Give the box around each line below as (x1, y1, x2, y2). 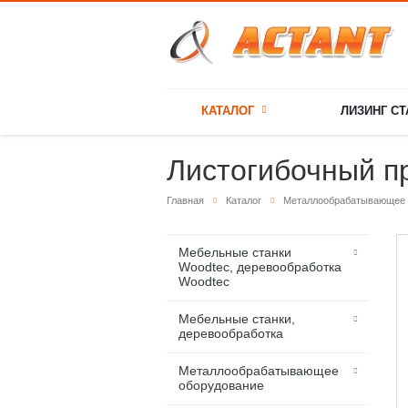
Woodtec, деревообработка (178, 260, 342, 275)
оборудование (178, 378, 264, 393)
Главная (167, 195, 204, 206)
